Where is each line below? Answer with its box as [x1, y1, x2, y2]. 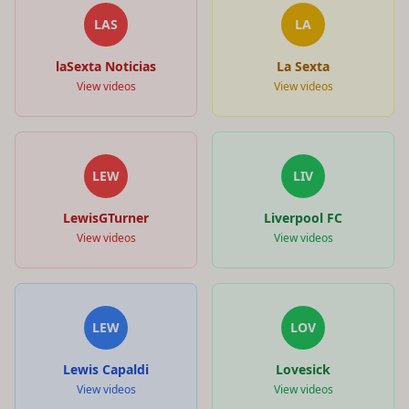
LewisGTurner [63, 208, 149, 226]
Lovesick [276, 360, 330, 378]
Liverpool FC [264, 208, 342, 226]
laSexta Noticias [56, 57, 156, 75]
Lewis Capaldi [63, 360, 149, 378]
